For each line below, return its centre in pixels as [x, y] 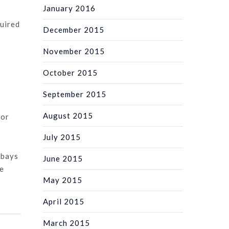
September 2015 [75, 94]
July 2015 [62, 137]
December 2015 [74, 29]
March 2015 [67, 223]
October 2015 [71, 72]
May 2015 [63, 180]
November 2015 [74, 51]
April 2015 [64, 201]
